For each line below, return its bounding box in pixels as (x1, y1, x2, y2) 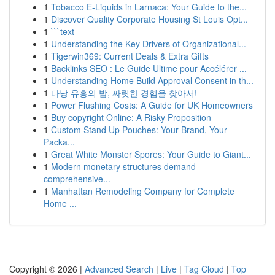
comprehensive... (44, 172, 110, 185)
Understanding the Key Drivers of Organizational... (51, 37, 246, 50)
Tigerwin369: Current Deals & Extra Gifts (51, 50, 209, 62)
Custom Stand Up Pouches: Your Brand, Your (51, 123, 227, 136)
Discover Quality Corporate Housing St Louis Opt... (51, 13, 248, 25)
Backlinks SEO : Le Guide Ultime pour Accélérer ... (51, 62, 247, 74)
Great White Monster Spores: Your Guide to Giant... (51, 148, 251, 160)
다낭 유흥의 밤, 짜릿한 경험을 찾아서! (51, 87, 197, 99)
